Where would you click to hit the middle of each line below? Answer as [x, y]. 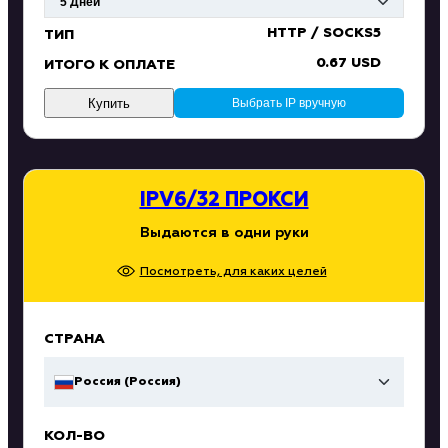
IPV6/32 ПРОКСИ [224, 200]
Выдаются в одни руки [224, 233]
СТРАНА [74, 339]
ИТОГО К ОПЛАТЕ [109, 65]
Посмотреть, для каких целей [233, 272]
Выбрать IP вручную [289, 103]
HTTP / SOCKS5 [324, 33]
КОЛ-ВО [74, 435]
